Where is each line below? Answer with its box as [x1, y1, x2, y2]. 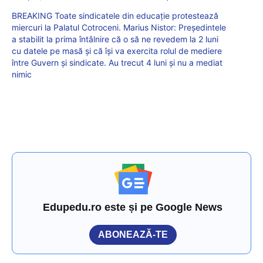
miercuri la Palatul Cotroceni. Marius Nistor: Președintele [12, 22, 226, 32]
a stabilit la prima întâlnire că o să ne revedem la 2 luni [12, 33, 218, 44]
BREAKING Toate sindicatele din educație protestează [12, 10, 218, 21]
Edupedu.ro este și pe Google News [43, 201, 223, 213]
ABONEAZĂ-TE [98, 229, 168, 240]
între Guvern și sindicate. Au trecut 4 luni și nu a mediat [12, 57, 222, 68]
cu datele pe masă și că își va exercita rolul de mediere [12, 45, 222, 56]
